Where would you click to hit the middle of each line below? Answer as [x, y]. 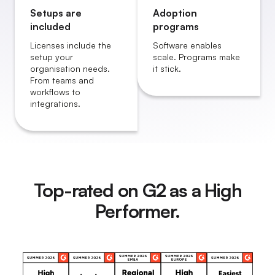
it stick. [167, 69]
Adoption [175, 13]
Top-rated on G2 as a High [137, 190]
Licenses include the [71, 45]
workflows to [55, 92]
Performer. [137, 211]
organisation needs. [70, 69]
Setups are [56, 13]
